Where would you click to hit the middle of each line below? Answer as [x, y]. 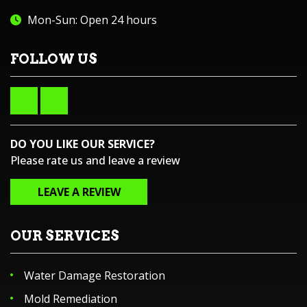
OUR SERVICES [65, 236]
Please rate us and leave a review [95, 160]
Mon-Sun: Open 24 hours [92, 20]
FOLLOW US [54, 59]
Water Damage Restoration [95, 275]
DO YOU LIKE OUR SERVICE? [83, 144]
